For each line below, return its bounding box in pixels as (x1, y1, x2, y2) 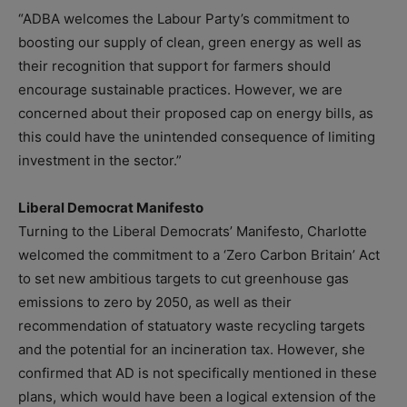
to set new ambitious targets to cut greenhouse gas (18, 270, 349, 288)
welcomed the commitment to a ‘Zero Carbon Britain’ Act (18, 246, 380, 264)
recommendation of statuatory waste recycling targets (18, 317, 365, 335)
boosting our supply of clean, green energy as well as (18, 34, 362, 52)
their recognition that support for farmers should (18, 57, 331, 75)
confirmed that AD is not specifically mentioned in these (18, 364, 377, 382)
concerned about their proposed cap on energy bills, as (18, 104, 373, 123)
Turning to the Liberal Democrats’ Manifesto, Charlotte (18, 223, 367, 241)
